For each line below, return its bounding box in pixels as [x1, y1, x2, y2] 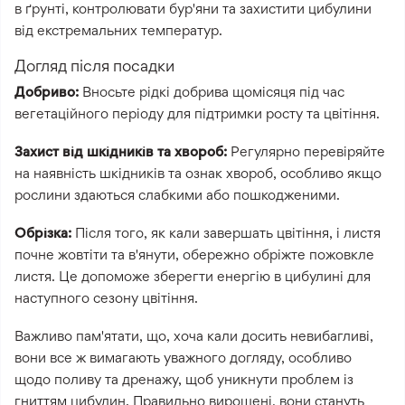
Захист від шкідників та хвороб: [14, 142, 227, 160]
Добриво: [14, 82, 79, 100]
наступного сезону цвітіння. [14, 288, 198, 306]
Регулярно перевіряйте [227, 142, 385, 160]
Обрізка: [14, 223, 71, 241]
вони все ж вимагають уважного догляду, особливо [14, 348, 352, 366]
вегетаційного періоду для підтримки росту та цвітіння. [14, 104, 380, 122]
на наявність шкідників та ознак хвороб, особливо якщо [14, 164, 381, 182]
